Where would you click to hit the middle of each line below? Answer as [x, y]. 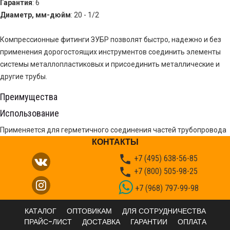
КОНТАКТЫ [115, 142]
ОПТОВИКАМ [89, 211]
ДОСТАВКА [101, 222]
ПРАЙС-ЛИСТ [48, 222]
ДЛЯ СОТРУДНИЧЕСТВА [164, 211]
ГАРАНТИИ [149, 222]
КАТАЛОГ [40, 211]
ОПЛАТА [192, 222]
